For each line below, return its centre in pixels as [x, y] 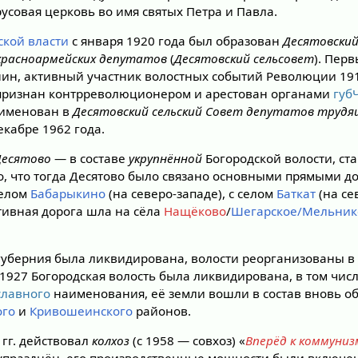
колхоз [111, 341]
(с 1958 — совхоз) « [188, 341]
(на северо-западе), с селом [191, 193]
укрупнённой [166, 158]
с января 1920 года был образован [176, 40]
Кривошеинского [82, 311]
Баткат [296, 193]
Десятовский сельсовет [245, 58]
